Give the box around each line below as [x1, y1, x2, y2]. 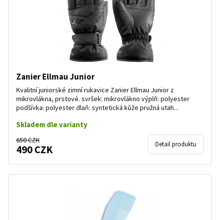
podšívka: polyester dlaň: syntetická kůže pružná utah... [16, 103, 178, 112]
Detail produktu [155, 140, 196, 148]
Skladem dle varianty [16, 120, 87, 129]
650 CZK [16, 136, 40, 144]
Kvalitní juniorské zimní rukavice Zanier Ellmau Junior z [16, 85, 174, 94]
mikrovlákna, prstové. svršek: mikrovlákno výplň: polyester [16, 94, 190, 103]
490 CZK [16, 143, 53, 156]
